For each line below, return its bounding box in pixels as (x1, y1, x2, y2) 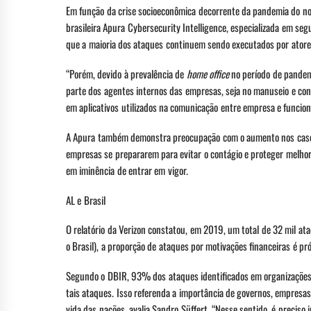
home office (186, 66, 229, 82)
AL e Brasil (66, 192, 106, 208)
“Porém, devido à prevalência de (66, 66, 187, 82)
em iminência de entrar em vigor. (66, 162, 188, 178)
